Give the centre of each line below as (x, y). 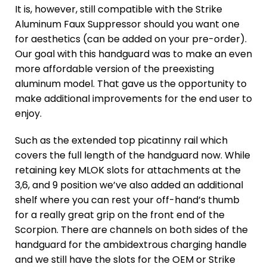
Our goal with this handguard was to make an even (133, 54)
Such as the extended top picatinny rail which (121, 140)
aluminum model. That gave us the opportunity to (131, 84)
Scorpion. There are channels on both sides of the (131, 230)
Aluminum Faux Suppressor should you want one (127, 24)
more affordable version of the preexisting (114, 69)
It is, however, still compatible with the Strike (119, 9)
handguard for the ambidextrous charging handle (131, 245)
